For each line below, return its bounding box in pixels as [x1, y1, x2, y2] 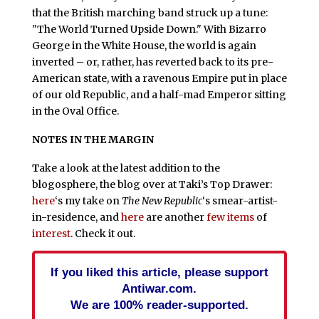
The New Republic [121, 194, 202, 207]
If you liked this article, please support [50, 264, 268, 279]
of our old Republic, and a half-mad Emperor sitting [31, 88, 286, 102]
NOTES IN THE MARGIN [31, 133, 154, 147]
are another [143, 210, 206, 224]
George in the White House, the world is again [31, 39, 256, 53]
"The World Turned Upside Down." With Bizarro [31, 23, 266, 36]
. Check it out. [70, 226, 135, 240]
